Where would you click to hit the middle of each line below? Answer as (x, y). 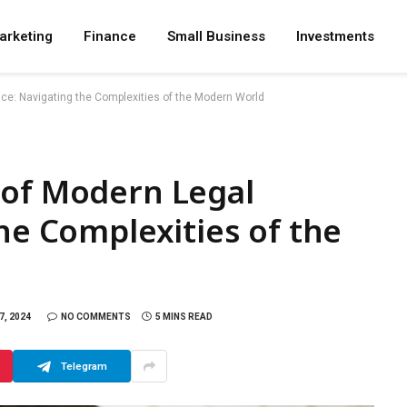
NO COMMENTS (96, 316)
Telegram (84, 366)
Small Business (216, 36)
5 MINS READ (184, 316)
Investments (335, 36)
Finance (109, 36)
